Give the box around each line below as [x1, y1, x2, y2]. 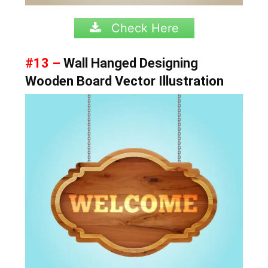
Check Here [107, 20, 179, 35]
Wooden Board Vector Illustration [25, 73, 224, 89]
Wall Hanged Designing [60, 55, 199, 71]
